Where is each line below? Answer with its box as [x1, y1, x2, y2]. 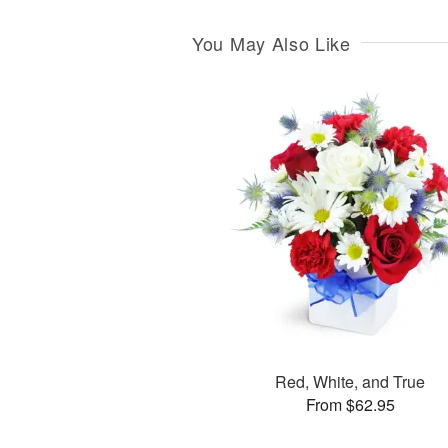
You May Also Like [192, 30, 351, 56]
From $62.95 [305, 392, 395, 416]
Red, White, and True [275, 369, 426, 393]
